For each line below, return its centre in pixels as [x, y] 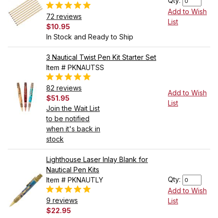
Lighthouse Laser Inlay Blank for [97, 160]
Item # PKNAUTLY [75, 180]
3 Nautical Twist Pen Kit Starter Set [101, 57]
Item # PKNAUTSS [75, 68]
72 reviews [64, 17]
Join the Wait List [73, 109]
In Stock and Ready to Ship [90, 37]
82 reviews [64, 88]
